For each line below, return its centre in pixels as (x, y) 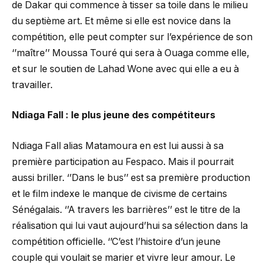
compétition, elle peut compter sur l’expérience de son (132, 37)
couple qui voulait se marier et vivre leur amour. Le (124, 257)
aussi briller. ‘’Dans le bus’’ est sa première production (131, 177)
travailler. (32, 85)
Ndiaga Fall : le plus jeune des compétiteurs (114, 115)
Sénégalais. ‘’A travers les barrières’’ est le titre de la (126, 209)
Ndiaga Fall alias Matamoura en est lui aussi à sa (118, 146)
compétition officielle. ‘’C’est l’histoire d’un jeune (116, 241)
